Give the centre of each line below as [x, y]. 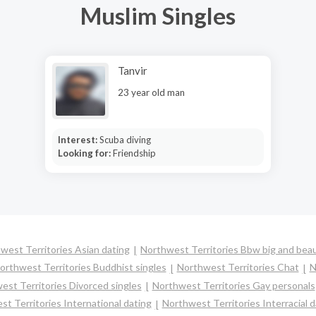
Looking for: [85, 153]
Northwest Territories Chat [238, 267]
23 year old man [151, 92]
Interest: [78, 140]
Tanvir [133, 71]
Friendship [134, 153]
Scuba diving [125, 140]
